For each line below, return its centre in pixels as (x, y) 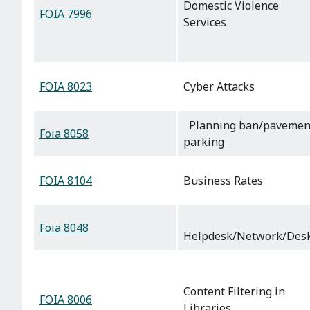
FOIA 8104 (66, 181)
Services (205, 22)
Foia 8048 (64, 228)
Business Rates (223, 181)
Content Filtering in (234, 292)
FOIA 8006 (66, 300)
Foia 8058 (64, 134)
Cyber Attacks (219, 87)
